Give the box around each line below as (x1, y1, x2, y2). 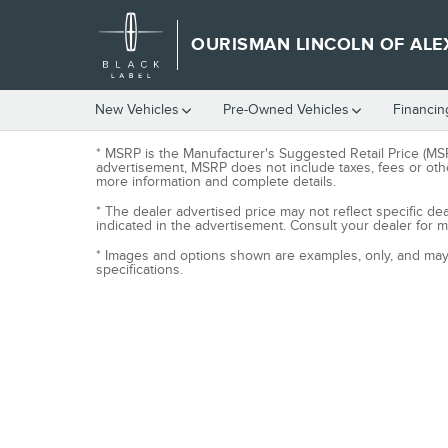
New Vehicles (95, 101, 179, 118)
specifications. (96, 261, 183, 278)
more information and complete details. (96, 173, 336, 190)
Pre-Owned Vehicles (223, 101, 349, 118)
